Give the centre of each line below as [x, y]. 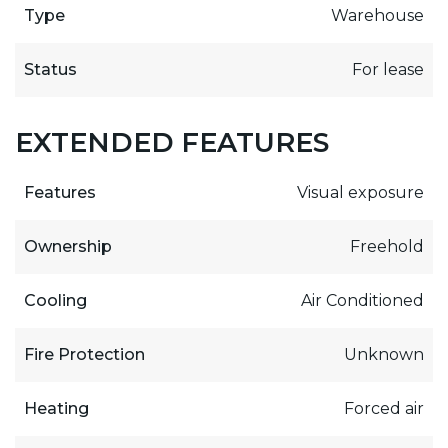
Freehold [387, 246]
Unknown [384, 354]
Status [50, 69]
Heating [56, 408]
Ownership [67, 246]
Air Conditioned [363, 300]
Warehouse [378, 15]
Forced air [384, 408]
